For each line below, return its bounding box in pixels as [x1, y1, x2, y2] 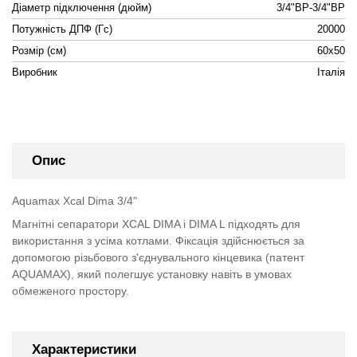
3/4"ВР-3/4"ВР [277, 2, 345, 14]
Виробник [12, 67, 57, 78]
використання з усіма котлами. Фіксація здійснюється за [12, 234, 304, 248]
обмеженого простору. [12, 284, 129, 298]
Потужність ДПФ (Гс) [12, 24, 112, 35]
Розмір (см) [12, 45, 66, 57]
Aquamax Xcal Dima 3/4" [12, 194, 137, 207]
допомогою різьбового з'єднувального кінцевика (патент [12, 251, 304, 265]
